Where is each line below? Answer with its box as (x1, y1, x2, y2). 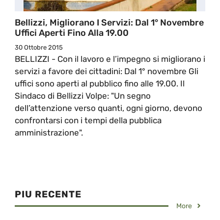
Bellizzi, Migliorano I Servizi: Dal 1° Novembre (15, 17, 204, 28)
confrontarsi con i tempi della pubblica (15, 115, 162, 125)
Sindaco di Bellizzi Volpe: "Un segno (15, 90, 151, 101)
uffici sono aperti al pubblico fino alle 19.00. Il (15, 78, 185, 88)
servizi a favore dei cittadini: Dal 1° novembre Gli (15, 66, 198, 76)
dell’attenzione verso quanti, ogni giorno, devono (15, 103, 202, 113)
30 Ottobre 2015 (15, 43, 63, 51)
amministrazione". (15, 127, 83, 137)
